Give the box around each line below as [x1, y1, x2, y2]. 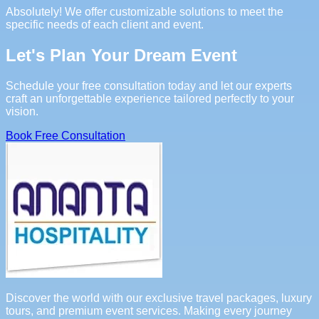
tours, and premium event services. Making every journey [6, 304, 292, 317]
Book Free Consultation [6, 129, 125, 142]
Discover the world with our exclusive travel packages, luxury [6, 291, 312, 304]
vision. [6, 105, 38, 117]
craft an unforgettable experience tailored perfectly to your [6, 92, 294, 105]
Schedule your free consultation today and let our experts [6, 79, 292, 92]
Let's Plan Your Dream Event [6, 46, 237, 66]
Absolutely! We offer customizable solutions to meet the [6, 6, 283, 19]
